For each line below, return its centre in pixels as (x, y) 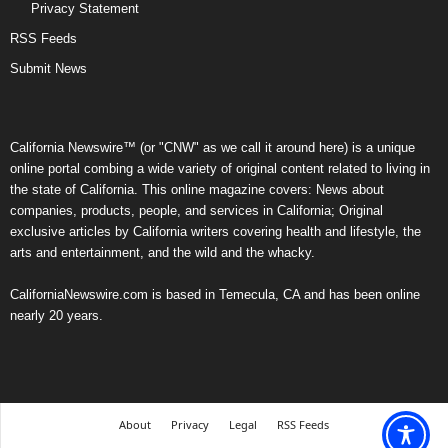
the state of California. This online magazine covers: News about (197, 190)
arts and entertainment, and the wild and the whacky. (162, 253)
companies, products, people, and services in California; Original (196, 211)
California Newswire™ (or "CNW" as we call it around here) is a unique (212, 148)
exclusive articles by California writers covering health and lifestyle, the (215, 232)
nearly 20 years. (56, 316)
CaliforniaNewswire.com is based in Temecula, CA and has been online (215, 295)
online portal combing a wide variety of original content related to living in (220, 169)
